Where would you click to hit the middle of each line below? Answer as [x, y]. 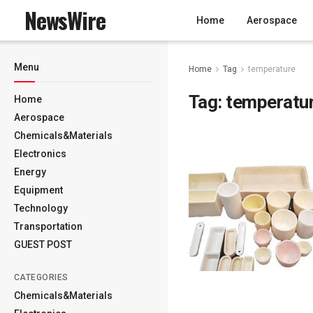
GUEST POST [43, 245]
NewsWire [65, 20]
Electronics [40, 154]
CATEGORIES [41, 277]
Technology [41, 208]
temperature [272, 69]
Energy [30, 172]
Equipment [38, 190]
